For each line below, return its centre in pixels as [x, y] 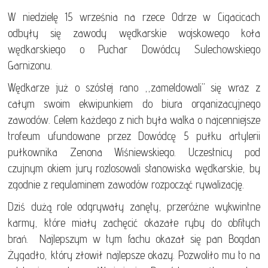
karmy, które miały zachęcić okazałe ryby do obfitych [134, 222]
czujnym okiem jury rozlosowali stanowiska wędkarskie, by [134, 168]
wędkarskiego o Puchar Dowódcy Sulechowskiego [134, 49]
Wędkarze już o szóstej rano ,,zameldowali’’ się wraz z [134, 87]
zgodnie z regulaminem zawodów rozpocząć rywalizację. [126, 184]
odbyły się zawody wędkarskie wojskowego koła [134, 33]
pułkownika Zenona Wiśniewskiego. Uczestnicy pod [134, 152]
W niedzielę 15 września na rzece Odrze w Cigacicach [134, 16]
